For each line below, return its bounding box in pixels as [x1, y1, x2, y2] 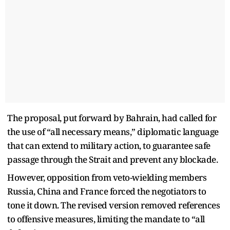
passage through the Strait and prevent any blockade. [7, 153, 218, 165]
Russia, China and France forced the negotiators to [7, 185, 206, 197]
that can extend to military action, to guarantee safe [7, 139, 210, 151]
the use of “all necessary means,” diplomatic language [7, 125, 219, 138]
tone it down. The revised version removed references [7, 199, 220, 211]
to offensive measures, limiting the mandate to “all [7, 213, 205, 225]
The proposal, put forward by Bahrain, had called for [7, 111, 216, 124]
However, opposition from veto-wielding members [7, 171, 206, 183]
